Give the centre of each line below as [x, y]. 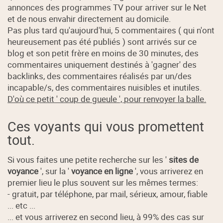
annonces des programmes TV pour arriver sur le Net [107, 7]
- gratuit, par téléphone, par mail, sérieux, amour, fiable [108, 194]
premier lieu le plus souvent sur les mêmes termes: [103, 183]
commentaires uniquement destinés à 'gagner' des [102, 64]
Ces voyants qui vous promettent [106, 126]
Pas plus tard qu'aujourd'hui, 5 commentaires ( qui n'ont [111, 30]
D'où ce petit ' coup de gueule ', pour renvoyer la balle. [107, 99]
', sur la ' [55, 171]
